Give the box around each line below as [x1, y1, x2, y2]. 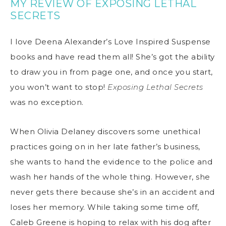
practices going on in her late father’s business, [10, 141, 200, 151]
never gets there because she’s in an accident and [10, 187, 215, 197]
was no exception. [10, 97, 86, 107]
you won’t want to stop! [10, 82, 107, 92]
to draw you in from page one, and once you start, [10, 67, 213, 77]
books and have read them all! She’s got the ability [10, 51, 215, 62]
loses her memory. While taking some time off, [10, 202, 199, 212]
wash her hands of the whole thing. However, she [10, 172, 210, 182]
